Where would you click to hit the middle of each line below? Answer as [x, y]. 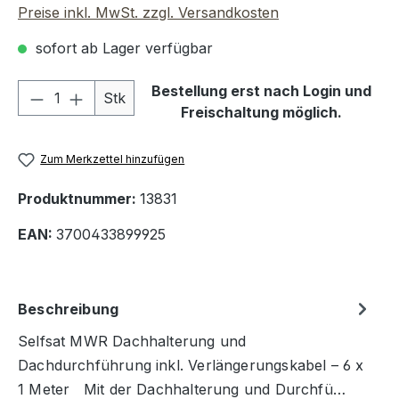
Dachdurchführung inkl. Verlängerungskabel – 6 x [191, 366]
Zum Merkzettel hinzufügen [113, 159]
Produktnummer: [79, 199]
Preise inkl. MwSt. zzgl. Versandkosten [148, 13]
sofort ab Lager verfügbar [122, 49]
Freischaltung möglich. [261, 113]
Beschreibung [69, 309]
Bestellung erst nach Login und [261, 91]
